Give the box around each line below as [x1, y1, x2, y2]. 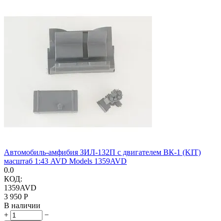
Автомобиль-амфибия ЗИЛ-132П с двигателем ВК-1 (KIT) [4, 147, 201, 156]
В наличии [4, 201, 40, 210]
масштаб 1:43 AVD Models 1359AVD [4, 156, 127, 165]
